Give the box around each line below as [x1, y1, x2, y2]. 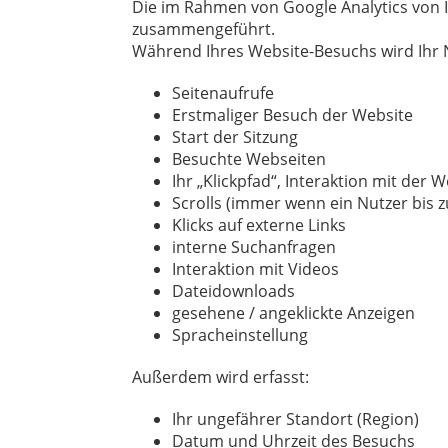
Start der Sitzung [172, 125, 298, 148]
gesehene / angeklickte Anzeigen [172, 301, 415, 324]
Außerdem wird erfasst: [132, 365, 309, 388]
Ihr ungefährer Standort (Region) [172, 407, 419, 430]
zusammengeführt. [132, 17, 275, 40]
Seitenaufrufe [172, 81, 274, 104]
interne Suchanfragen [172, 235, 336, 258]
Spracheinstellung [172, 323, 308, 346]
